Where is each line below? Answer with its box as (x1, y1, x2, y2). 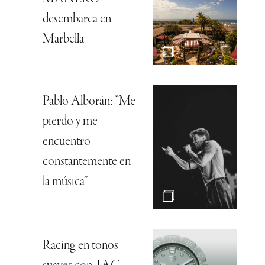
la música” (43, 174, 88, 189)
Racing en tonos (43, 238, 118, 253)
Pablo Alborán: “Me (43, 94, 135, 109)
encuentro (43, 134, 91, 149)
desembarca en (43, 12, 111, 27)
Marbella (43, 32, 84, 47)
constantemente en (43, 154, 131, 169)
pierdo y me (43, 114, 98, 129)
